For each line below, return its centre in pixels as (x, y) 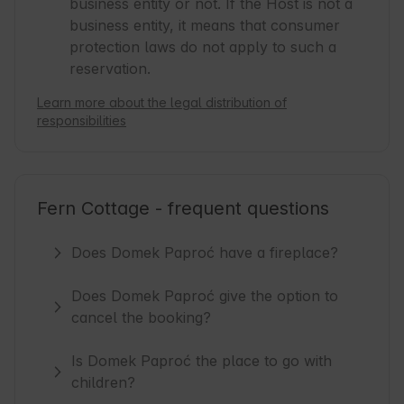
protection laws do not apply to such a (203, 47)
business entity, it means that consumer (205, 26)
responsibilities (82, 121)
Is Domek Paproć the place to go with (202, 361)
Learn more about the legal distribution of (162, 103)
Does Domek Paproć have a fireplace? (205, 253)
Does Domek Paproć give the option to (205, 296)
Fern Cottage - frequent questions (183, 209)
